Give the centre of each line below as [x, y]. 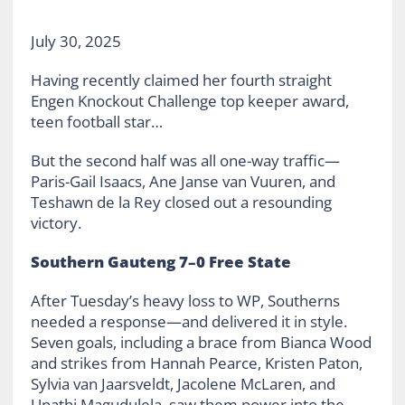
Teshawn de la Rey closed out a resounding [181, 202]
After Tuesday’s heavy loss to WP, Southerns [185, 301]
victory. [56, 223]
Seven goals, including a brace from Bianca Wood [201, 343]
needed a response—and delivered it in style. [188, 322]
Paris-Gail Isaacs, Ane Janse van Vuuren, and [183, 182]
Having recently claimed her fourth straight [181, 80]
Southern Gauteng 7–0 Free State [160, 262]
